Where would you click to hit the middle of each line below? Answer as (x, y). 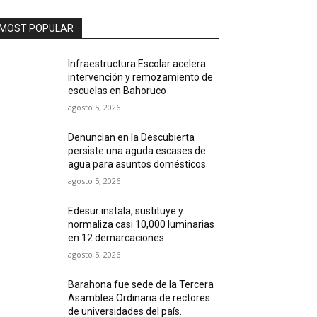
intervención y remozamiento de (141, 77)
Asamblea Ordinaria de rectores (139, 298)
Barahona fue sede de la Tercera (141, 284)
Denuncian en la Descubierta (132, 137)
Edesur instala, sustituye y (126, 211)
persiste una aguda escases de (137, 151)
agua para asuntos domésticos (137, 164)
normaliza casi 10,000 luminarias (142, 224)
